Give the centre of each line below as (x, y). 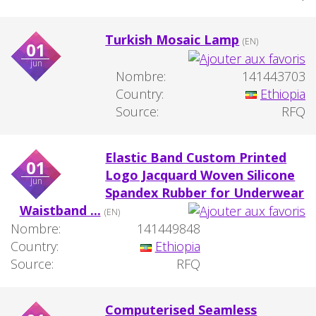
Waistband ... (60, 210)
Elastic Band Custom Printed (196, 157)
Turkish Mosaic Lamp (172, 39)
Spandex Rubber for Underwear (205, 192)
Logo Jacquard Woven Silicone (200, 175)
